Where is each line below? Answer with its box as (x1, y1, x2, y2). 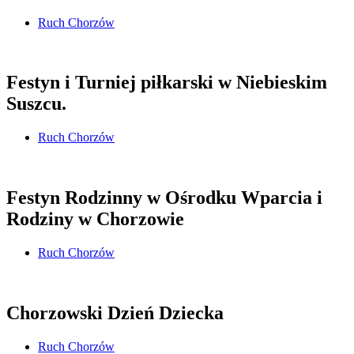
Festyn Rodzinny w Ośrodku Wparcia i (6, 187, 322, 209)
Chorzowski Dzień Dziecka (6, 303, 224, 324)
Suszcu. (6, 93, 66, 115)
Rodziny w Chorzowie (6, 209, 184, 230)
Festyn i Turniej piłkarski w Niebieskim (6, 72, 327, 93)
